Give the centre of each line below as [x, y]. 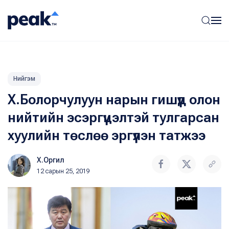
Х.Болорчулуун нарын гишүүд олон [114, 100]
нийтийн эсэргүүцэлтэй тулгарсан [113, 118]
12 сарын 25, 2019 [63, 171]
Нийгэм [24, 79]
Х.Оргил [51, 160]
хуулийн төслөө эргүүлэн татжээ [107, 135]
